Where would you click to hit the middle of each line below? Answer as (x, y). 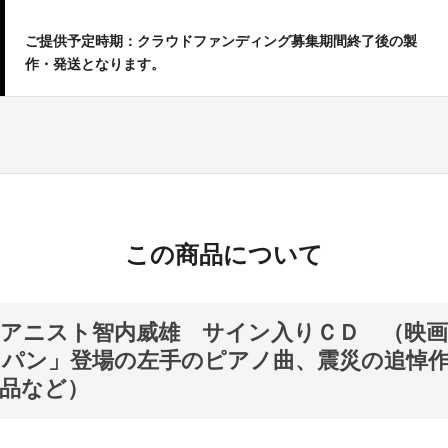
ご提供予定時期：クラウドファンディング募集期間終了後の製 (221, 41)
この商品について (224, 254)
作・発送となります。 (95, 64)
